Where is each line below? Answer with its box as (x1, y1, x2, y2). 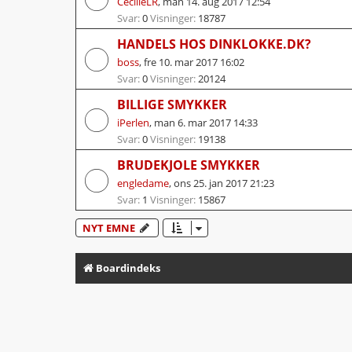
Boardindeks (96, 260, 160, 275)
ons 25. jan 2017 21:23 (174, 175, 274, 190)
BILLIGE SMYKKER (117, 95, 227, 113)
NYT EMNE (82, 220, 135, 235)
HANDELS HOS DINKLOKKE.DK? (117, 35, 311, 53)
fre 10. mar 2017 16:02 (144, 54, 244, 69)
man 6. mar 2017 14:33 (154, 115, 258, 130)
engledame (117, 175, 169, 190)
